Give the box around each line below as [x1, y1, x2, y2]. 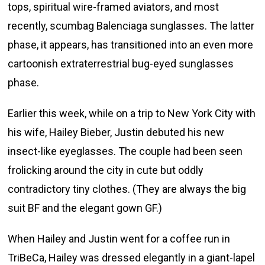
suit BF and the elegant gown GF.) [8, 201, 163, 214]
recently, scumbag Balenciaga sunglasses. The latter [8, 19, 255, 32]
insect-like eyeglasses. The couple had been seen [8, 144, 243, 157]
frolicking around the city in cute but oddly [8, 163, 204, 176]
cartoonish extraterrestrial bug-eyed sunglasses [8, 57, 234, 70]
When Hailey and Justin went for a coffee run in [8, 232, 231, 245]
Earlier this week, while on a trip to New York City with [8, 106, 256, 119]
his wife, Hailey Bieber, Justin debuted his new [8, 125, 225, 138]
